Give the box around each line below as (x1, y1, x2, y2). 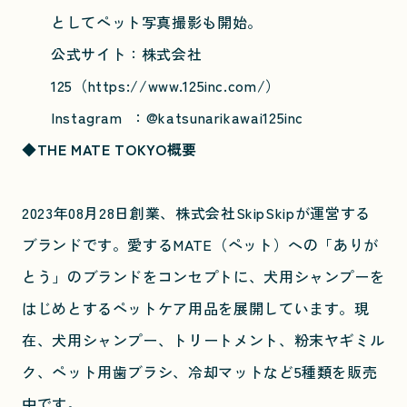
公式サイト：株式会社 (51, 42, 203, 65)
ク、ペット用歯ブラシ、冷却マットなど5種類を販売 (22, 360, 378, 382)
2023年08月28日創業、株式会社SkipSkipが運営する (22, 201, 371, 223)
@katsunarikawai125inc (145, 105, 304, 128)
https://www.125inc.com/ (87, 74, 266, 96)
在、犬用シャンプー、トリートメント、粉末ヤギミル (22, 328, 385, 351)
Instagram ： (51, 105, 146, 128)
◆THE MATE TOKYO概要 (22, 137, 197, 160)
